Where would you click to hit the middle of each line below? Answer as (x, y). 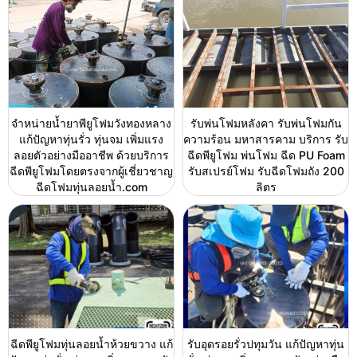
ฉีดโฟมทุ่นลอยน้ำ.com (91, 186)
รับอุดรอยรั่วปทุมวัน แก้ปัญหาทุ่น (266, 343)
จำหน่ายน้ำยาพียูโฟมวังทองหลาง (91, 123)
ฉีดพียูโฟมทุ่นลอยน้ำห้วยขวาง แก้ (91, 343)
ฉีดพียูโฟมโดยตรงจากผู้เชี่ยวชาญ (91, 171)
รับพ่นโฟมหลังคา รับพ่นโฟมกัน (266, 123)
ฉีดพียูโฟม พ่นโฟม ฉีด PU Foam (266, 155)
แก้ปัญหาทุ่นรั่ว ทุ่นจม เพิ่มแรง (91, 139)
